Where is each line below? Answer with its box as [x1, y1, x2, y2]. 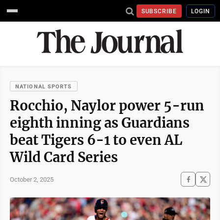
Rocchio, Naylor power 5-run [10, 97, 204, 114]
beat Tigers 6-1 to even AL [10, 132, 182, 148]
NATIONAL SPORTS [15, 83, 72, 90]
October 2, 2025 [10, 175, 54, 183]
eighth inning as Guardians [10, 114, 190, 131]
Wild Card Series [10, 149, 118, 165]
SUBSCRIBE [141, 7, 177, 15]
